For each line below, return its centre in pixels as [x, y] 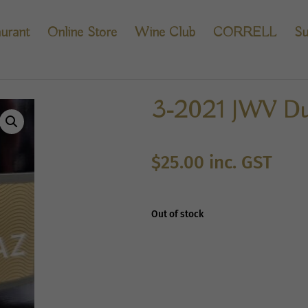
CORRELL [245, 32]
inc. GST [240, 163]
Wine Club [165, 32]
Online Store [82, 32]
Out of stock [177, 214]
